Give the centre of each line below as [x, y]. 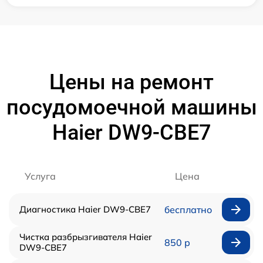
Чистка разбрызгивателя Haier [86, 237]
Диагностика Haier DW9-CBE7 [85, 209]
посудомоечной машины [131, 107]
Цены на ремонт [131, 82]
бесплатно [188, 209]
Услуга [40, 176]
